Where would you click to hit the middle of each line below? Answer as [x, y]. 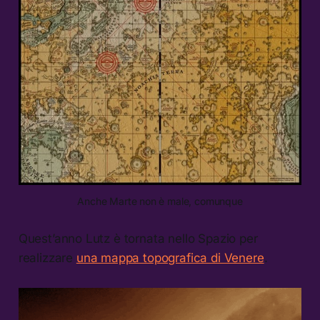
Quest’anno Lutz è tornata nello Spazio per [138, 239]
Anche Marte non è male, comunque [160, 201]
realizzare [47, 258]
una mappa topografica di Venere [170, 258]
